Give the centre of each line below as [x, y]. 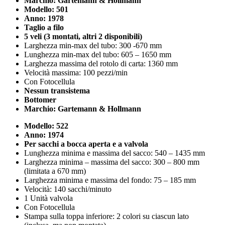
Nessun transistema [57, 91]
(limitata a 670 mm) [55, 171]
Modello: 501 [46, 10]
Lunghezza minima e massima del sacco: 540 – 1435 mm [115, 153]
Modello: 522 [46, 126]
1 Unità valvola [48, 198]
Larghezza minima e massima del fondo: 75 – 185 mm [110, 180]
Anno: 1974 [44, 135]
